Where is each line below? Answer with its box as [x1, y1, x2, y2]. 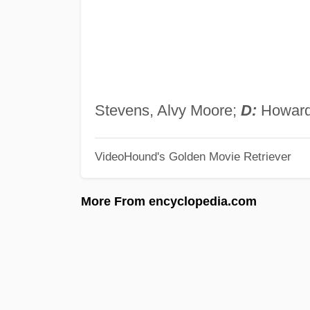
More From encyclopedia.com [81, 194, 257, 208]
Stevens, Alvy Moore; [94, 101, 241, 119]
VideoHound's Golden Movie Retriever [94, 150, 291, 163]
